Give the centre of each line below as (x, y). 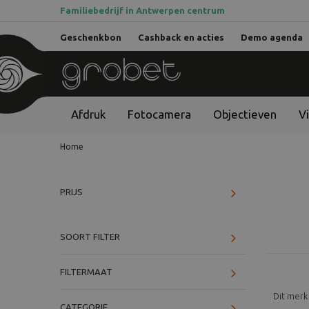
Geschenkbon (91, 37)
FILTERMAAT (86, 271)
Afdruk (88, 114)
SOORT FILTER (90, 236)
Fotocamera (159, 114)
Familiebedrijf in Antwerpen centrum (142, 10)
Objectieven (245, 114)
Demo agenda (272, 37)
